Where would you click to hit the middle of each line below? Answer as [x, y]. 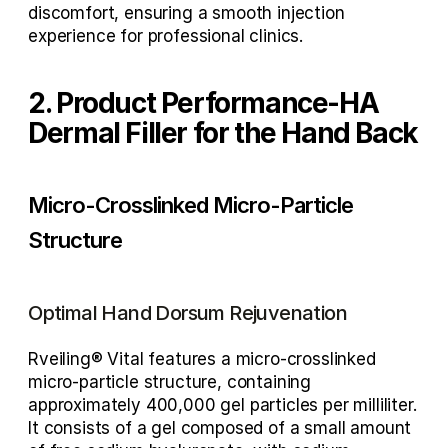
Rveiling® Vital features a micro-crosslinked [202, 359]
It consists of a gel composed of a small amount [220, 428]
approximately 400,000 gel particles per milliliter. [222, 405]
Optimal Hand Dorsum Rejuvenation [187, 313]
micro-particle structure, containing [170, 382]
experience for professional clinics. [166, 36]
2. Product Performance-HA [203, 103]
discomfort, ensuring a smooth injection [186, 13]
